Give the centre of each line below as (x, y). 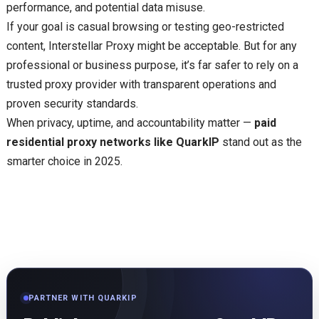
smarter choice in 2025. (64, 162)
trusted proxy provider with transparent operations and (141, 85)
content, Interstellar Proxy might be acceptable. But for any (151, 46)
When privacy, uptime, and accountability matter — (130, 123)
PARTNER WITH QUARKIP (83, 298)
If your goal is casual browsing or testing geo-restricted (145, 27)
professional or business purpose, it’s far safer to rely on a (152, 66)
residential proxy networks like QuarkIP (113, 142)
